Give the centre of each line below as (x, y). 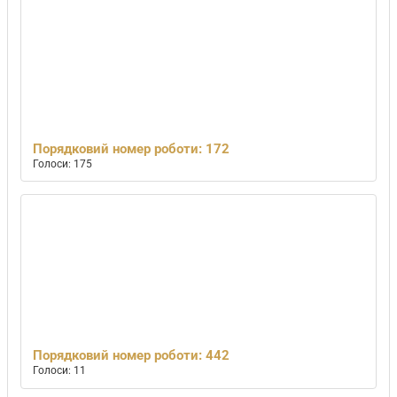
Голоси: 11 (60, 371)
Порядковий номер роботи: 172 (132, 148)
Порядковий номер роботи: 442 (132, 356)
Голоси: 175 (63, 163)
